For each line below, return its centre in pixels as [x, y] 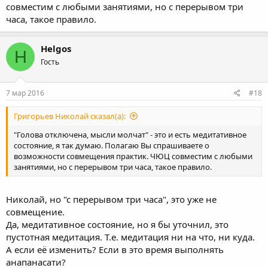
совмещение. [35, 212]
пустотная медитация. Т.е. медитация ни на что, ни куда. [130, 237]
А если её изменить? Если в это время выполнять [115, 249]
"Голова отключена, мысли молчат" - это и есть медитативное [130, 134]
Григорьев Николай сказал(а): [70, 116]
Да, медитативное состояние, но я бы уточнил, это [117, 224]
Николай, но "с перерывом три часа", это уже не [111, 199]
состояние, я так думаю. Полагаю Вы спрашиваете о [112, 145]
